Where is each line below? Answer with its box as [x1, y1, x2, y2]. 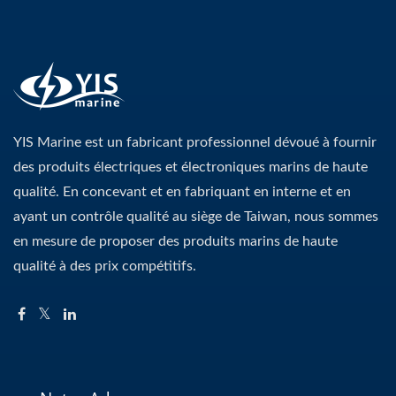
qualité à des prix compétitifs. [13, 259, 196, 274]
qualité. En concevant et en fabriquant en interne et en [13, 185, 351, 200]
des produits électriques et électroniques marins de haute [13, 160, 368, 175]
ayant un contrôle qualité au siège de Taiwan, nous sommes [13, 209, 378, 225]
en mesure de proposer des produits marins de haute [13, 234, 338, 249]
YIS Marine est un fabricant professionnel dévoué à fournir [13, 135, 377, 150]
